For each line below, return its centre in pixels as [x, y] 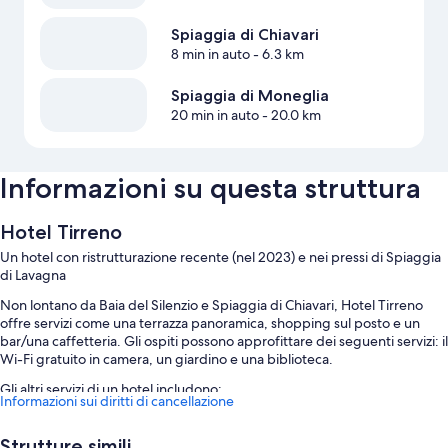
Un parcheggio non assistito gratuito [137, 420]
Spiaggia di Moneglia [249, 96]
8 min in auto [210, 53]
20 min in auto [214, 115]
